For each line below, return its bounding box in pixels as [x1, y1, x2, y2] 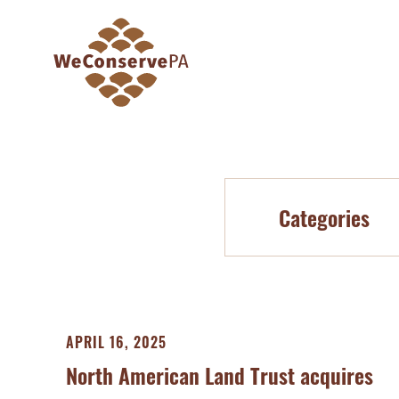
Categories [279, 201, 370, 233]
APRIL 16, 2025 [66, 331, 167, 353]
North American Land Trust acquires [66, 359, 374, 391]
